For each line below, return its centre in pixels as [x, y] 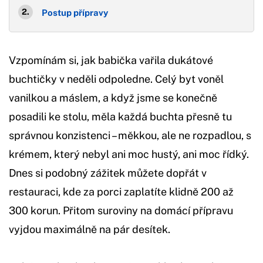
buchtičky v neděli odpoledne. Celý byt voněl [116, 79]
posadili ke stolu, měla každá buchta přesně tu [120, 116]
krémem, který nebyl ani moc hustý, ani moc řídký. [129, 154]
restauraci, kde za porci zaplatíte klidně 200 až [121, 191]
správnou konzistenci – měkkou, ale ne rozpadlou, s [130, 135]
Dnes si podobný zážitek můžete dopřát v [108, 173]
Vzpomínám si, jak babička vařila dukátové [111, 60]
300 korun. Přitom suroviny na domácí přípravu [121, 210]
